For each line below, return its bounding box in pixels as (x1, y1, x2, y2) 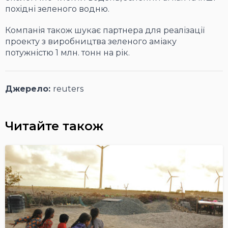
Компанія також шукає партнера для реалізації (5, 25, 205, 36)
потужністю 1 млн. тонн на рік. (5, 48, 130, 58)
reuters (53, 84, 83, 94)
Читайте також (5, 119, 103, 134)
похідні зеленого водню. (5, 4, 109, 14)
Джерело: (5, 84, 53, 94)
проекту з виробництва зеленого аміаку (5, 37, 177, 47)
